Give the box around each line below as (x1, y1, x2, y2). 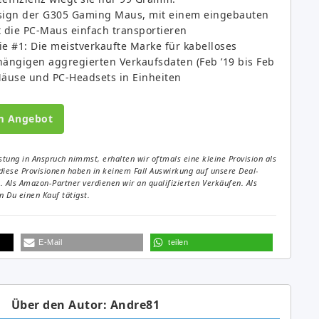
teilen (168, 237, 188, 246)
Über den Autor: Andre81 (11, 296, 160, 313)
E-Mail (38, 237, 62, 246)
